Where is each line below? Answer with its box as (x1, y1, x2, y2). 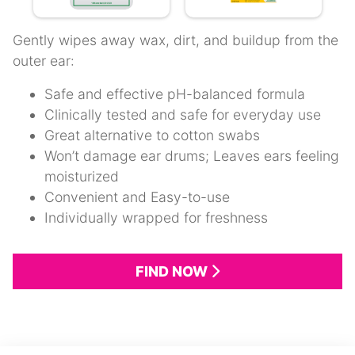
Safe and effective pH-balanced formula (44, 86, 305, 103)
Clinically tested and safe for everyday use (44, 106, 321, 124)
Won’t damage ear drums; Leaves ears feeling (44, 147, 339, 165)
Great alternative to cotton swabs (44, 127, 260, 144)
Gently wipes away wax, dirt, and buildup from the (13, 32, 338, 49)
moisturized (44, 168, 119, 185)
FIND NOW (136, 263, 211, 281)
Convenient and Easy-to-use (44, 189, 230, 206)
